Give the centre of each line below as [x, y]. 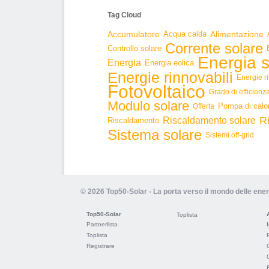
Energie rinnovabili [170, 77]
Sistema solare [155, 135]
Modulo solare [148, 106]
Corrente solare [214, 49]
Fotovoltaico [156, 92]
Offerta [204, 106]
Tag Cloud [124, 15]
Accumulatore [134, 34]
